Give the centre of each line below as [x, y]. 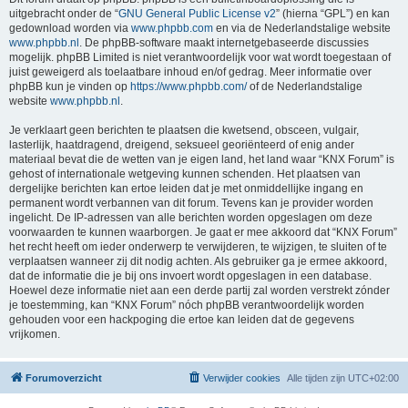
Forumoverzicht [64, 378]
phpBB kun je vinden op [70, 87]
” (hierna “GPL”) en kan [333, 14]
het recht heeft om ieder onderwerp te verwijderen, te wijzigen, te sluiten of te [198, 247]
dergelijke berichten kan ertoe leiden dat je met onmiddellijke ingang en [186, 189]
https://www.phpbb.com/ [189, 87]
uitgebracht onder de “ [64, 14]
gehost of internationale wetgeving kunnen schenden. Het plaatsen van [185, 174]
